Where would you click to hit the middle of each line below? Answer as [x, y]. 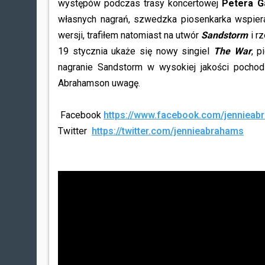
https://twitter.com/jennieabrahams [168, 131]
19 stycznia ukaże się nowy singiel [136, 51]
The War [232, 51]
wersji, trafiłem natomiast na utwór [130, 35]
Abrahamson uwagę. [100, 83]
